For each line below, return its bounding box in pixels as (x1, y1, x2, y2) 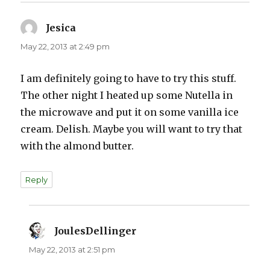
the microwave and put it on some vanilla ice (20, 106, 239, 119)
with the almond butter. (20, 140, 134, 152)
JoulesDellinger (54, 225, 137, 237)
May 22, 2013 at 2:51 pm (29, 245, 116, 255)
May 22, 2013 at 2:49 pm (20, 42, 110, 52)
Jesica (46, 22, 77, 34)
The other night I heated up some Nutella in (20, 89, 233, 102)
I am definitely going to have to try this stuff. (20, 72, 237, 85)
